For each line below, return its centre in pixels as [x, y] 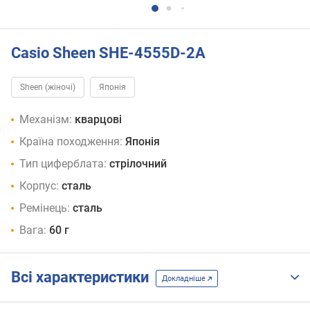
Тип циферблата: [63, 164]
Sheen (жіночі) [48, 88]
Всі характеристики [83, 277]
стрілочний [138, 164]
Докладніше [185, 278]
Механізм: [46, 120]
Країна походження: [71, 142]
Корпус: [39, 186]
